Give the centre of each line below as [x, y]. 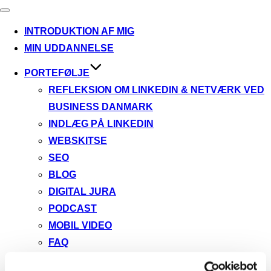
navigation [24, 24]
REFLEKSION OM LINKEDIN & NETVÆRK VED [156, 90]
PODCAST [73, 209]
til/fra [15, 34]
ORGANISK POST [89, 260]
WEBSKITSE [78, 141]
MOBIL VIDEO [80, 226]
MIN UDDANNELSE [69, 48]
